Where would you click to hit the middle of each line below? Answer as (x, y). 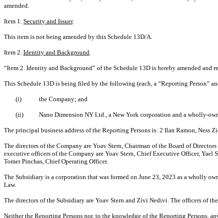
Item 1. (14, 21)
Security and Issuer (48, 21)
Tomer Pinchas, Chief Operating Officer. (56, 161)
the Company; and (63, 99)
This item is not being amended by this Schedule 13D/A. (79, 36)
